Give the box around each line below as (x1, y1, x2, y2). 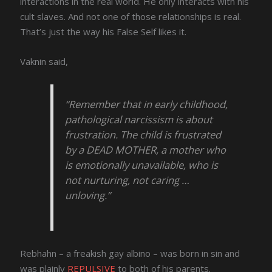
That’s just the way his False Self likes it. (20, 25, 187, 38)
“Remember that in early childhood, (65, 97, 228, 111)
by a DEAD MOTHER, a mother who (65, 142, 226, 157)
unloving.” (65, 188, 111, 202)
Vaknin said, (20, 55, 69, 68)
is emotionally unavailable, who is (65, 157, 219, 172)
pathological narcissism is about (65, 112, 213, 126)
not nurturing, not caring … (65, 172, 190, 187)
